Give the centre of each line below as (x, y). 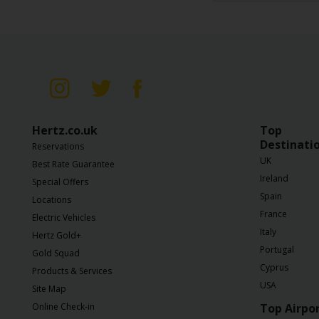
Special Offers (60, 182)
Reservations (58, 146)
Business (41, 28)
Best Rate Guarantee (73, 164)
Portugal (277, 250)
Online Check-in (63, 307)
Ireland (274, 178)
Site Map (49, 289)
